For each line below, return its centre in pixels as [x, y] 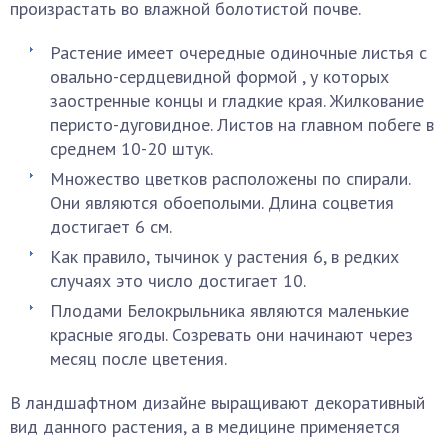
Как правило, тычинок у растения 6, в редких [224, 256]
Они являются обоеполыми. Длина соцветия [222, 202]
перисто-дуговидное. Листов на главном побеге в [242, 124]
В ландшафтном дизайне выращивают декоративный [217, 402]
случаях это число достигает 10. [178, 280]
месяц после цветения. [138, 358]
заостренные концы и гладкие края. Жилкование [237, 100]
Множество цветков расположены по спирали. [230, 178]
